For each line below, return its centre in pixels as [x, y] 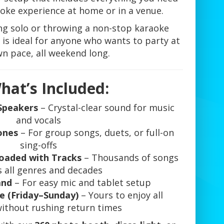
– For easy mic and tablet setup [81, 183]
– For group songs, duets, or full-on [96, 133]
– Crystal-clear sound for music [106, 108]
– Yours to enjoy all [120, 195]
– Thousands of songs [130, 158]
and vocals [38, 120]
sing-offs [38, 145]
